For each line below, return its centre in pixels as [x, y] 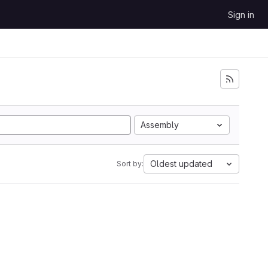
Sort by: [130, 164]
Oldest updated [181, 164]
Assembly [160, 125]
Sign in [241, 15]
